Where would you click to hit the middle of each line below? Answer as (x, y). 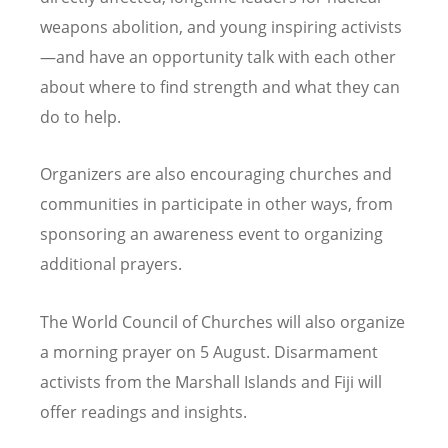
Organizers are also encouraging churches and (216, 174)
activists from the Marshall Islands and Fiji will (211, 381)
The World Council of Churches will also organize (222, 321)
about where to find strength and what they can (220, 87)
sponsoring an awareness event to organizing (211, 234)
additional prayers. (113, 264)
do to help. (80, 117)
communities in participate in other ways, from (216, 204)
